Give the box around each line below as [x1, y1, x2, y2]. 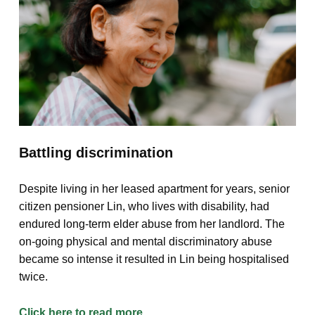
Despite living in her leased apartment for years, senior [18, 182, 290, 195]
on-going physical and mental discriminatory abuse [18, 235, 272, 247]
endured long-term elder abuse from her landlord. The [18, 217, 285, 230]
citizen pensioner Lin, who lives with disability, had [18, 200, 269, 212]
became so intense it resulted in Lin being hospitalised [18, 252, 289, 265]
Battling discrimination [18, 144, 173, 160]
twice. [18, 270, 48, 283]
